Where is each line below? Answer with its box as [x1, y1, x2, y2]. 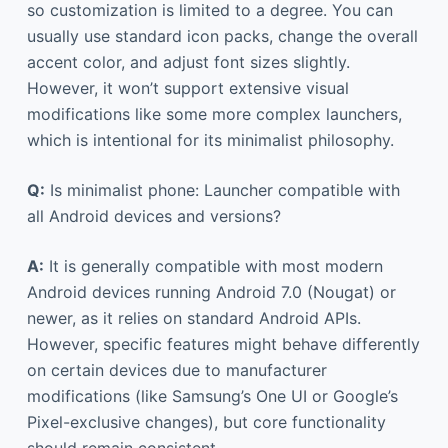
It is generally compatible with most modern [43, 255, 383, 276]
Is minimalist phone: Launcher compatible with [44, 179, 400, 200]
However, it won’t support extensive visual [26, 77, 349, 98]
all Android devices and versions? [26, 205, 281, 226]
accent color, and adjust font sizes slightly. [26, 51, 350, 72]
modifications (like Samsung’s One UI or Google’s [26, 385, 398, 406]
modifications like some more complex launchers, [26, 103, 402, 124]
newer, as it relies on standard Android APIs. [26, 307, 361, 328]
